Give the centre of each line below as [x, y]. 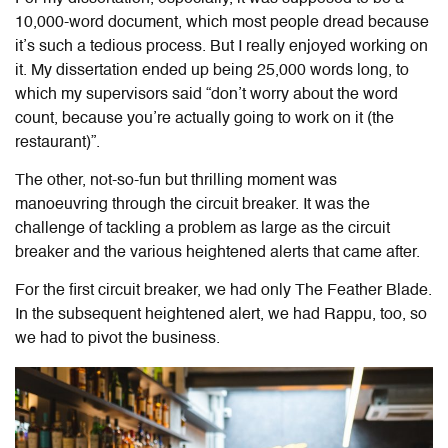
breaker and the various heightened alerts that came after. [219, 252]
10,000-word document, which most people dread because [222, 22]
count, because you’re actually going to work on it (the [204, 118]
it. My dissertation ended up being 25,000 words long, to [212, 70]
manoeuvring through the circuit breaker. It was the [192, 204]
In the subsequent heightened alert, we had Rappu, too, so [221, 314]
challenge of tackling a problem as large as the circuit [202, 228]
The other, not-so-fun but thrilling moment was [176, 180]
